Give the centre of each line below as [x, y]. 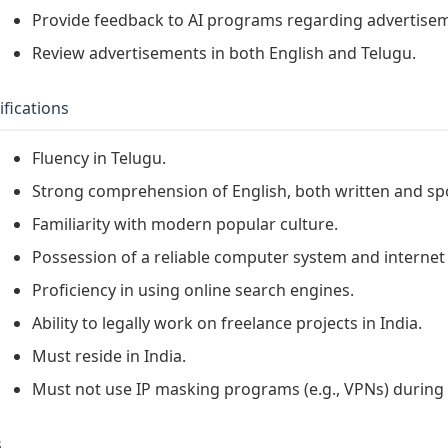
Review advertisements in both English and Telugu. [224, 53]
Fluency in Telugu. [99, 158]
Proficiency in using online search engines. [193, 290]
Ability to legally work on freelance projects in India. [227, 323]
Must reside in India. [109, 356]
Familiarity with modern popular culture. [185, 224]
